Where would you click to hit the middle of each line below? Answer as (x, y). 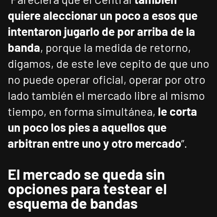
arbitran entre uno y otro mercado (94, 143)
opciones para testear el (87, 189)
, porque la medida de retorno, (116, 47)
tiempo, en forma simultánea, (83, 111)
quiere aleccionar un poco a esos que (103, 15)
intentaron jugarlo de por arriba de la (101, 31)
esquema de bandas (73, 203)
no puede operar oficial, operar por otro (107, 79)
